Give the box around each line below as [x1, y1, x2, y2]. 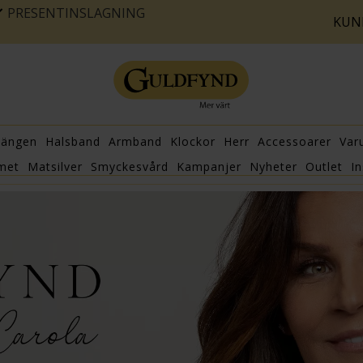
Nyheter [250, 159, 297, 175]
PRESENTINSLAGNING [7, 4, 145, 22]
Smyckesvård [91, 159, 169, 175]
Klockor [170, 134, 216, 150]
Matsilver [28, 159, 83, 175]
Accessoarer [258, 134, 331, 150]
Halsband [45, 134, 100, 150]
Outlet [305, 159, 343, 175]
